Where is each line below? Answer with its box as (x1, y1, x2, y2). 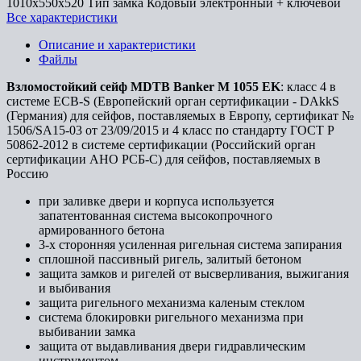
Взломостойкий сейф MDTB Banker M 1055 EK (6, 79, 280, 93)
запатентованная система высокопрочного (39, 208, 272, 222)
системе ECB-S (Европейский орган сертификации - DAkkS (6, 93, 339, 108)
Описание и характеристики (39, 37, 196, 52)
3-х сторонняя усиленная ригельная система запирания (39, 237, 342, 251)
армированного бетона (39, 222, 164, 237)
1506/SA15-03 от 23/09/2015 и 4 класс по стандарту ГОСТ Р (6, 122, 334, 137)
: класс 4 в (280, 79, 336, 93)
